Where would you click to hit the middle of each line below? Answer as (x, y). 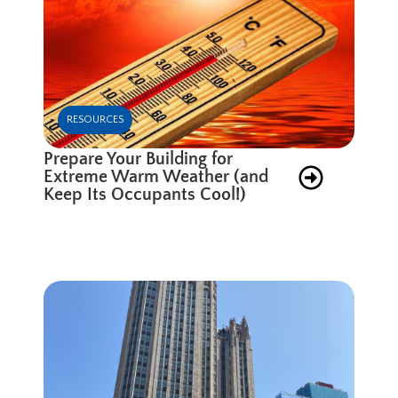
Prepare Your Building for (139, 159)
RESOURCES (96, 119)
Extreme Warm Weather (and (156, 176)
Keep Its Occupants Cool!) (145, 194)
